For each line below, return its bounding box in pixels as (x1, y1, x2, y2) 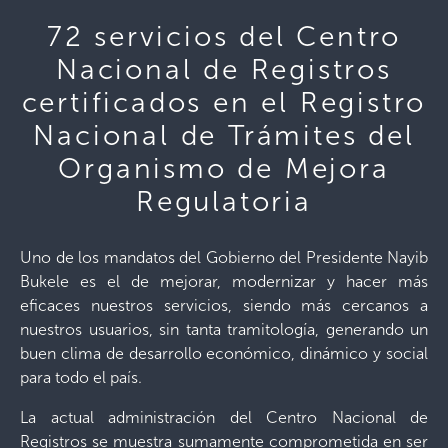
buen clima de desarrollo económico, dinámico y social (20, 343, 428, 363)
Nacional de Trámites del (33, 118, 415, 152)
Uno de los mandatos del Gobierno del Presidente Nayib (20, 247, 428, 267)
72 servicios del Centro (46, 19, 402, 53)
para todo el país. (20, 367, 142, 387)
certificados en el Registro (21, 85, 427, 119)
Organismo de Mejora (58, 151, 390, 185)
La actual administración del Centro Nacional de (20, 407, 428, 427)
